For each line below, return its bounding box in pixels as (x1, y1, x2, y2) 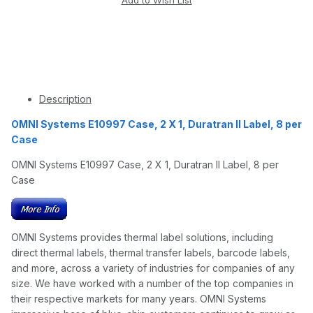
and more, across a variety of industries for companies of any (11, 262, 295, 275)
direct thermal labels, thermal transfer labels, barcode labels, (11, 247, 290, 259)
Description (39, 93, 92, 105)
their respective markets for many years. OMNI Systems (11, 293, 266, 305)
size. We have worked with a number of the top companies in (11, 277, 293, 290)
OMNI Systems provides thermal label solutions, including (11, 231, 273, 244)
